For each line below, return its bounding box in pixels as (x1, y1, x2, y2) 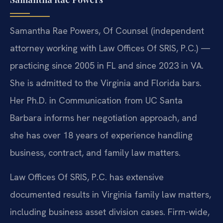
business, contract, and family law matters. (10, 146, 181, 158)
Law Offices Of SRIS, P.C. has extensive (10, 171, 164, 183)
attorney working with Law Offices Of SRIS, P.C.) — (10, 42, 211, 54)
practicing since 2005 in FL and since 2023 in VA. (10, 59, 204, 71)
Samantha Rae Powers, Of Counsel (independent (10, 24, 204, 36)
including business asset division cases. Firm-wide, (10, 206, 210, 218)
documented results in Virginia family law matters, (10, 189, 211, 200)
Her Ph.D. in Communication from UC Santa (10, 94, 183, 106)
